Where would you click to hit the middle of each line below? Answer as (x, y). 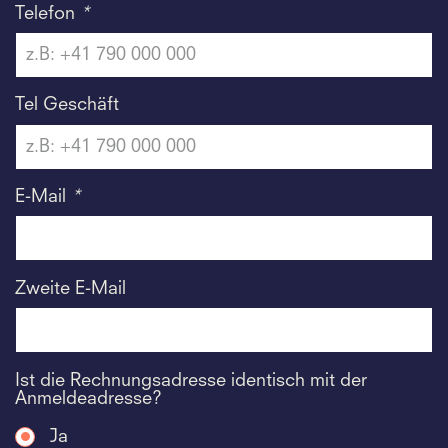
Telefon (47, 13)
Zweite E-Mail (70, 288)
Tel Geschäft (67, 105)
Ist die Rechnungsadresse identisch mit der (191, 380)
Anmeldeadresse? (88, 398)
